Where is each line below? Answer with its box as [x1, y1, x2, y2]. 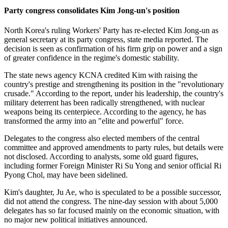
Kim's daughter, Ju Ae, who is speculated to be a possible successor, [4, 188, 221, 197]
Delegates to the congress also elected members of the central [4, 134, 199, 143]
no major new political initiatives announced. [4, 215, 148, 224]
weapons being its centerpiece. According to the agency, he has [4, 107, 206, 117]
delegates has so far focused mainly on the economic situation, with [4, 206, 219, 215]
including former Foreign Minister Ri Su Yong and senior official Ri [4, 161, 221, 170]
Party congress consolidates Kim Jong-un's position [4, 6, 180, 15]
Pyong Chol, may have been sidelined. [4, 170, 128, 180]
